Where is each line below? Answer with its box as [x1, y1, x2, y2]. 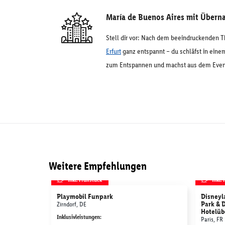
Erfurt [106, 47, 121, 56]
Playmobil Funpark [57, 192, 113, 201]
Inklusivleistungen [57, 213, 100, 220]
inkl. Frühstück [68, 176, 102, 183]
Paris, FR [201, 215, 223, 223]
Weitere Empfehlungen [49, 159, 147, 173]
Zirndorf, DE [57, 200, 86, 208]
